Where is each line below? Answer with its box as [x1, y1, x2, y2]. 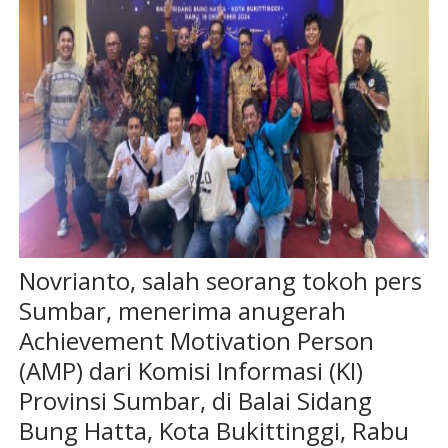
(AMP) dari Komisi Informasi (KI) [18, 354, 363, 388]
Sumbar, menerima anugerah [18, 294, 346, 328]
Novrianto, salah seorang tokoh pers [18, 264, 422, 298]
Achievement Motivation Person [18, 324, 374, 358]
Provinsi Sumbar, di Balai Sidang [18, 384, 372, 418]
